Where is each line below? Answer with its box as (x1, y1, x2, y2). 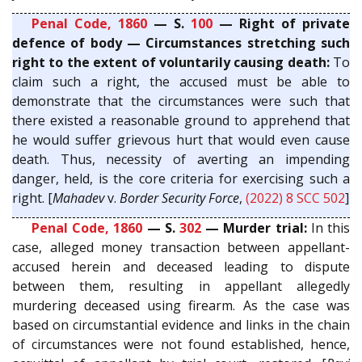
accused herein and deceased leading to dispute (12, 258, 350, 276)
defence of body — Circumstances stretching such (12, 33, 350, 52)
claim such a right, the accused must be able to (12, 72, 350, 90)
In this (306, 219, 351, 238)
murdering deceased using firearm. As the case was (12, 297, 350, 315)
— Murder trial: (201, 219, 307, 238)
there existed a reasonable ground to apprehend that (12, 111, 350, 129)
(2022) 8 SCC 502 (246, 188, 345, 207)
